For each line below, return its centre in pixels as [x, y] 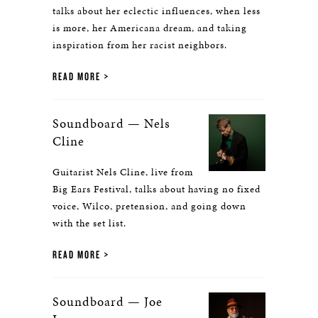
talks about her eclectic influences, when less [157, 11]
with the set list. [91, 223]
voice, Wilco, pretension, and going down [149, 206]
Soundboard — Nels [111, 123]
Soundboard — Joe [108, 301]
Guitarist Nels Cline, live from [123, 172]
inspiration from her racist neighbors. [143, 45]
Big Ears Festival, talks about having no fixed [157, 189]
